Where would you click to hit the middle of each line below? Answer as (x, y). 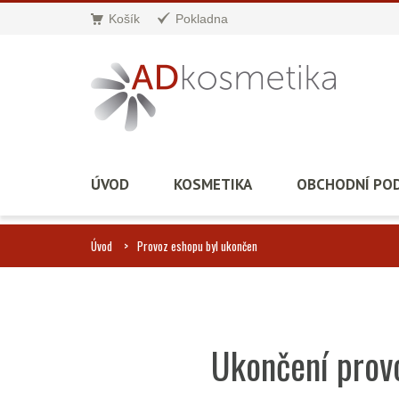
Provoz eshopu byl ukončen (197, 246)
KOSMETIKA (213, 184)
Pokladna (202, 19)
